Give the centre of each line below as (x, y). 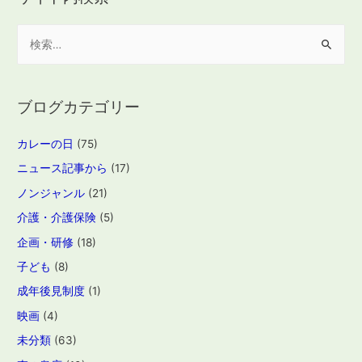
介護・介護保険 (57, 218)
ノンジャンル (51, 193)
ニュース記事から (63, 168)
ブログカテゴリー (79, 106)
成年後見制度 (51, 291)
